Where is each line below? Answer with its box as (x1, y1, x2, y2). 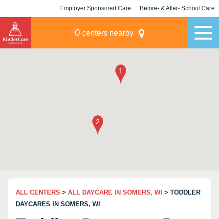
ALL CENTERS (16, 189, 60, 196)
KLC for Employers (69, 22, 122, 29)
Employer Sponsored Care (60, 5, 131, 12)
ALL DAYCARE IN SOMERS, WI (68, 189, 162, 196)
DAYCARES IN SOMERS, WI (16, 200, 100, 208)
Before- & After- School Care (140, 5, 215, 12)
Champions (161, 22, 193, 29)
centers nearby (80, 29, 133, 37)
